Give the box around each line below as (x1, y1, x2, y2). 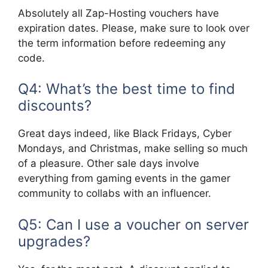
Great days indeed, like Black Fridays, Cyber (18, 127, 232, 139)
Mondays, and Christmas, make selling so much (18, 142, 248, 154)
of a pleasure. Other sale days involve (18, 157, 199, 169)
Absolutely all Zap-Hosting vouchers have (18, 7, 219, 19)
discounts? (18, 97, 92, 114)
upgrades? (18, 232, 90, 250)
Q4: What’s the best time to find (18, 80, 235, 98)
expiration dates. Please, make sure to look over (18, 22, 249, 34)
